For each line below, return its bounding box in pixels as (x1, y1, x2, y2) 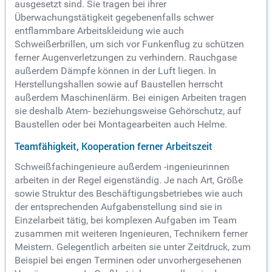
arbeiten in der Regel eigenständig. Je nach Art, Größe (15, 174, 243, 186)
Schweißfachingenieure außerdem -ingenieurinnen (15, 161, 229, 173)
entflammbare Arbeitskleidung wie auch (15, 25, 184, 37)
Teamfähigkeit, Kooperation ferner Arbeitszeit (15, 140, 212, 154)
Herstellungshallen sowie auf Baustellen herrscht (15, 78, 223, 90)
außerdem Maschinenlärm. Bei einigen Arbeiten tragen (15, 92, 246, 104)
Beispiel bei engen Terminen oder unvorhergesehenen (15, 254, 242, 267)
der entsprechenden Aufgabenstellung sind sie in (15, 201, 222, 213)
